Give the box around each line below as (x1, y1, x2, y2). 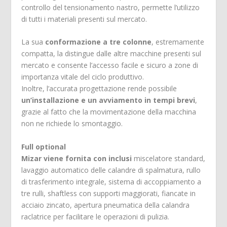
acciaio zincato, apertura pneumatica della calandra (21, 200, 190, 210)
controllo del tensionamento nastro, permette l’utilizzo (21, 3, 200, 12)
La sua (21, 37, 46, 47)
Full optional (21, 141, 66, 152)
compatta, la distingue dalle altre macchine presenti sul (21, 49, 202, 59)
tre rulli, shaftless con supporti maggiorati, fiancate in (21, 188, 196, 198)
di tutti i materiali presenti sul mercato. (21, 14, 147, 24)
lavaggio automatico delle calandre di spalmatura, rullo (21, 165, 201, 175)
